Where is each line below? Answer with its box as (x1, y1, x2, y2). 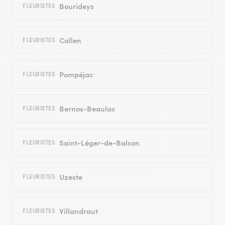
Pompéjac (59, 69, 93, 80)
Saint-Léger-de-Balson (59, 137, 140, 148)
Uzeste (59, 171, 82, 182)
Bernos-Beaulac (59, 103, 116, 114)
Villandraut (59, 205, 98, 216)
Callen (59, 35, 81, 46)
